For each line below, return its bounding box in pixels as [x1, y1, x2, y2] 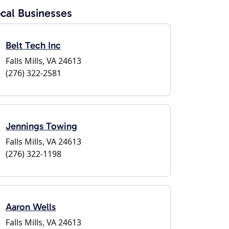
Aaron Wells [6, 201, 56, 213]
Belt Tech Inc [6, 39, 61, 51]
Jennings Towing [6, 120, 77, 132]
